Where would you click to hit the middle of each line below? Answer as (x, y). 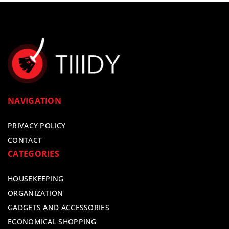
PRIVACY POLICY (37, 126)
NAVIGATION (35, 101)
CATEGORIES (33, 154)
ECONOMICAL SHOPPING (52, 222)
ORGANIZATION (36, 193)
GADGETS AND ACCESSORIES (59, 208)
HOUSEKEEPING (36, 179)
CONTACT (25, 140)
